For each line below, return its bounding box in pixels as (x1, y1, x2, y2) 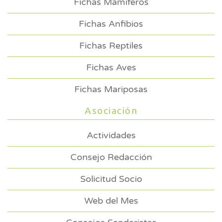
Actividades (86, 130, 136, 141)
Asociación (85, 105, 137, 116)
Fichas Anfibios (79, 18, 143, 30)
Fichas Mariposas (74, 84, 148, 95)
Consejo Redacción (70, 152, 152, 163)
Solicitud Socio (80, 173, 142, 185)
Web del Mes (84, 195, 138, 207)
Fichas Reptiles (79, 40, 143, 52)
